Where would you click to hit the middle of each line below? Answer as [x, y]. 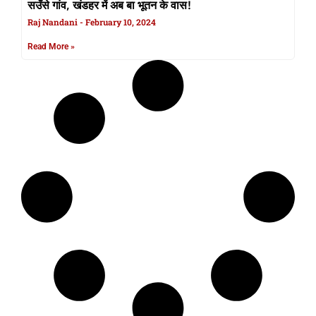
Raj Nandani [54, 22]
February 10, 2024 [120, 22]
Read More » [51, 47]
